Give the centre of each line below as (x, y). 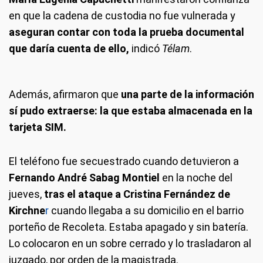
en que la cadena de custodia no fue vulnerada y (122, 16)
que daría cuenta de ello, (70, 48)
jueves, (26, 194)
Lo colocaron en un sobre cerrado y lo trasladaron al (130, 243)
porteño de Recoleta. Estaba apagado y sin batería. (129, 227)
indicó (147, 48)
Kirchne (27, 210)
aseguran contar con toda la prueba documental (127, 32)
